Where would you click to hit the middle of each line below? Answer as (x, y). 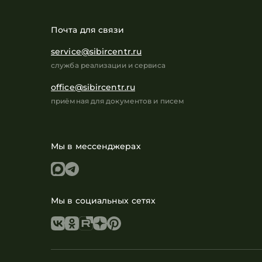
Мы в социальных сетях (104, 201)
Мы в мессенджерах (96, 146)
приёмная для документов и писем (118, 101)
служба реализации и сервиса (108, 65)
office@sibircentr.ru (93, 87)
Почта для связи (88, 30)
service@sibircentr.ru (96, 51)
